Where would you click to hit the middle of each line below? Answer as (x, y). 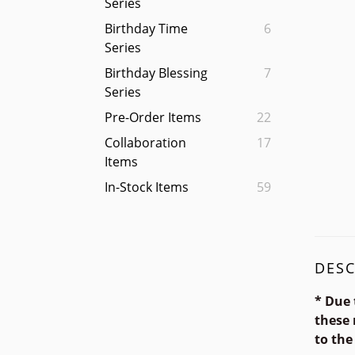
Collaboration (145, 143)
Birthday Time (146, 29)
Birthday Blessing (156, 73)
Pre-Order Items (153, 118)
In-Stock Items (147, 187)
